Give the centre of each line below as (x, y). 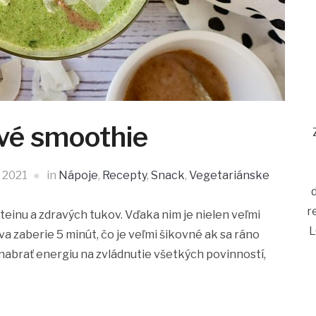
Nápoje (78, 175)
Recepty (124, 175)
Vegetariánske (229, 175)
